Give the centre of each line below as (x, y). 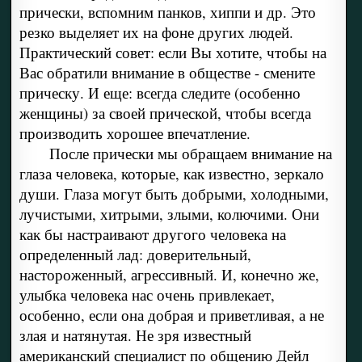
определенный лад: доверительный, (135, 255)
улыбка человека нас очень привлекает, (147, 295)
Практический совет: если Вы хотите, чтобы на (173, 53)
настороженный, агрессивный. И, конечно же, (169, 275)
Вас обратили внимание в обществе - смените (167, 73)
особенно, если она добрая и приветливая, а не (171, 315)
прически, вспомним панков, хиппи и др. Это (167, 12)
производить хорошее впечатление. (135, 133)
